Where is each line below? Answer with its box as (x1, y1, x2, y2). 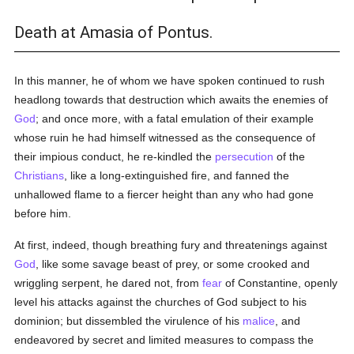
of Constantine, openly (222, 277, 338, 289)
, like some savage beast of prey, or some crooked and (36, 258, 311, 270)
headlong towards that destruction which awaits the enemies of (14, 93, 329, 106)
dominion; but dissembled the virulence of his (14, 314, 243, 327)
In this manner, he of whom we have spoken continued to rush (14, 74, 326, 87)
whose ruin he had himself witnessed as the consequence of (14, 131, 316, 144)
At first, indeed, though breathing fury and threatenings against (14, 239, 328, 251)
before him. (14, 207, 72, 220)
